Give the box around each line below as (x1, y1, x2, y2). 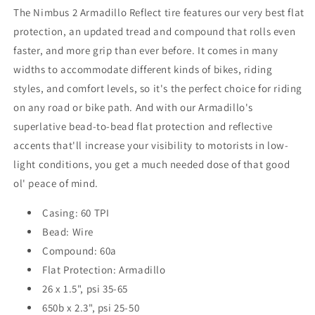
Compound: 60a (42, 243, 117, 257)
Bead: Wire (42, 224, 94, 238)
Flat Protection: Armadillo (42, 262, 166, 276)
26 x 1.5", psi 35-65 (42, 281, 128, 295)
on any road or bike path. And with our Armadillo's (13, 100, 254, 114)
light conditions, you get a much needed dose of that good (13, 157, 290, 171)
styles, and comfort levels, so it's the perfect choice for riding (13, 81, 303, 95)
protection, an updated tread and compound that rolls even (13, 24, 296, 38)
